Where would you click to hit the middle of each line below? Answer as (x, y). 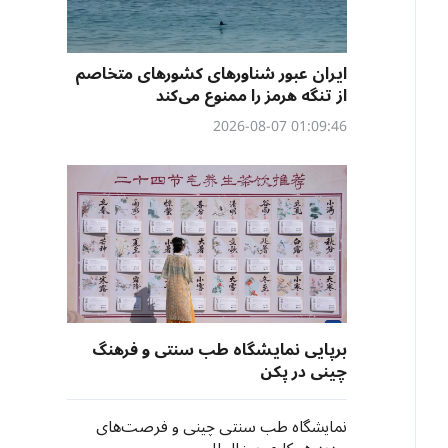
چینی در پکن (303, 372)
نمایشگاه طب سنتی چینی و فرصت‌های (221, 427)
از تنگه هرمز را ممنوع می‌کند (251, 96)
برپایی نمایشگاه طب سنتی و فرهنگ (219, 350)
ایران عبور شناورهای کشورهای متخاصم (211, 74)
